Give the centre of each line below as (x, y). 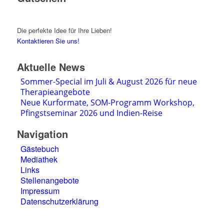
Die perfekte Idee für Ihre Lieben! (64, 30)
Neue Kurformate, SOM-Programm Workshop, (107, 102)
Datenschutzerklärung (59, 201)
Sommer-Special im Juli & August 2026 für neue (108, 81)
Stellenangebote (49, 180)
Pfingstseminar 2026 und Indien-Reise (91, 113)
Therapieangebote (55, 92)
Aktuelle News (51, 66)
